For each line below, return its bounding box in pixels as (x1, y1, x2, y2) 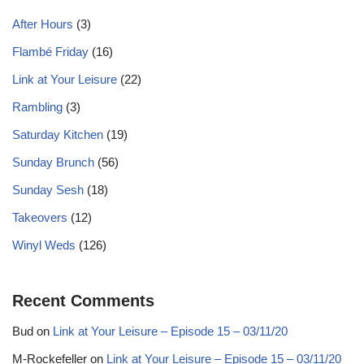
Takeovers (12, 210, 67, 225)
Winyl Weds (12, 238, 76, 253)
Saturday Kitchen (12, 128, 103, 142)
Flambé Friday (12, 45, 89, 59)
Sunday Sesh (12, 183, 84, 197)
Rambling (12, 100, 63, 115)
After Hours (12, 17, 73, 32)
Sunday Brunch (12, 155, 94, 170)
